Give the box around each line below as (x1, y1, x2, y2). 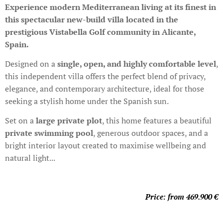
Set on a (5, 115, 36, 126)
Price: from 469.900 (145, 192, 212, 202)
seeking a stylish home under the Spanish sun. (5, 96, 169, 107)
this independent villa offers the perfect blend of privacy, (5, 71, 206, 82)
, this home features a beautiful (102, 115, 212, 126)
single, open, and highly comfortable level (57, 58, 216, 70)
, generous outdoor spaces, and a (93, 127, 208, 139)
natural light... (5, 152, 55, 164)
